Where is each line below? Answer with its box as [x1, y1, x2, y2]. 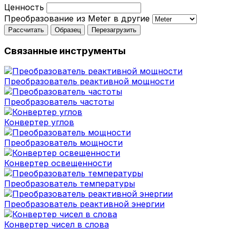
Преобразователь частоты [4, 97, 114, 107]
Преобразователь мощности [4, 138, 123, 148]
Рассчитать [8, 26, 44, 34]
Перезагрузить [91, 26, 136, 34]
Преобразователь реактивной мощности [4, 76, 174, 87]
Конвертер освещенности [4, 158, 112, 169]
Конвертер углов [4, 117, 74, 128]
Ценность [4, 2, 44, 12]
